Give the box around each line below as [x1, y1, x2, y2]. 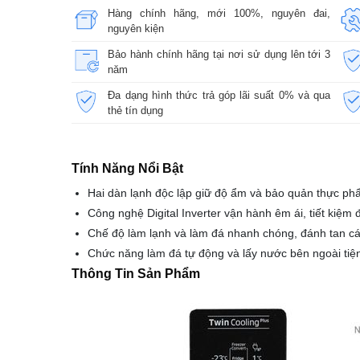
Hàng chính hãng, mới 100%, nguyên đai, [108, 6, 331, 19]
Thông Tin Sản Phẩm [72, 266, 200, 280]
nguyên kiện [108, 22, 165, 35]
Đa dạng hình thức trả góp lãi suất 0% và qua [108, 88, 331, 101]
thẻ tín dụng [108, 104, 164, 117]
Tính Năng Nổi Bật [72, 161, 183, 175]
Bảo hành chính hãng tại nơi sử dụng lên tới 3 [108, 47, 331, 60]
